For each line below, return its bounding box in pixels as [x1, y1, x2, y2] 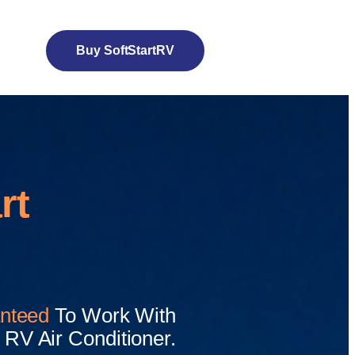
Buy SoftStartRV [76, 44, 174, 57]
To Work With [55, 303, 176, 327]
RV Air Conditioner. [4, 326, 176, 350]
